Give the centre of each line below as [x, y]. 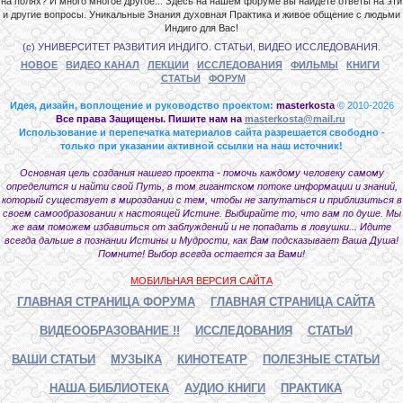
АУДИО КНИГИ [225, 388]
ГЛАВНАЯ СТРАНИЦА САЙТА [292, 301]
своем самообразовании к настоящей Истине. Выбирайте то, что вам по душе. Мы [201, 213]
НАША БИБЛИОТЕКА [109, 388]
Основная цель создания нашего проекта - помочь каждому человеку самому [201, 172]
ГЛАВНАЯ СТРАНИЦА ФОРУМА [106, 301]
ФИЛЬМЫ [314, 64]
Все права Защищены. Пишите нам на [150, 118]
